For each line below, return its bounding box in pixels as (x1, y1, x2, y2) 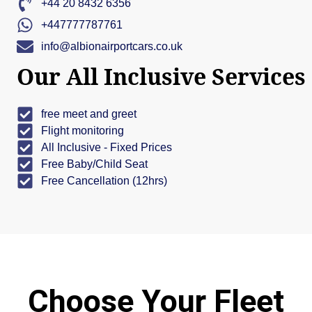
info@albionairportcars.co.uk (41, 40, 182, 53)
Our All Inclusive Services (17, 61, 306, 91)
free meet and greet (41, 108, 136, 120)
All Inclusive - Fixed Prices (41, 141, 172, 154)
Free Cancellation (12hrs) (41, 175, 167, 187)
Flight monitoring (41, 125, 124, 137)
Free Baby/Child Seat (41, 158, 148, 171)
